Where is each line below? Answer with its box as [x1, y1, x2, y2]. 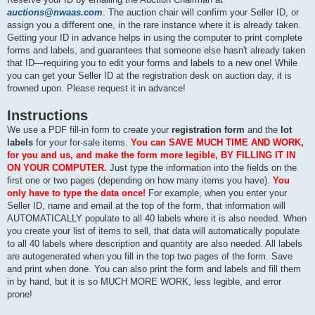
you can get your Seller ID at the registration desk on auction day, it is [7, 70, 292, 82]
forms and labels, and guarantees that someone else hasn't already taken [7, 45, 305, 56]
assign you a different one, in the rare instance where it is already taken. [7, 20, 301, 31]
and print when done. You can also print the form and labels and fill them [7, 264, 301, 275]
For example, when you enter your [146, 188, 287, 199]
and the [245, 124, 281, 136]
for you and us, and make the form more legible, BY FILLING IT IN [7, 150, 295, 161]
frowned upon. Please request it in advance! [7, 83, 186, 94]
